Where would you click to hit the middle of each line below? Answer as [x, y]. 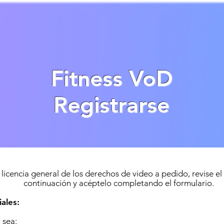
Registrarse [111, 105]
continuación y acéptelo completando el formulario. [118, 183]
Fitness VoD [111, 78]
